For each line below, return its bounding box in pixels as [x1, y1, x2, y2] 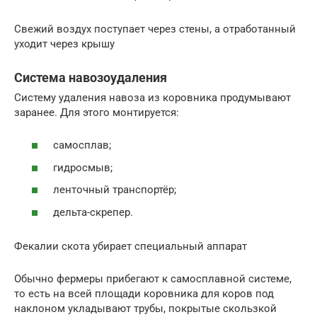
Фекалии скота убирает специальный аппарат [14, 239, 247, 253]
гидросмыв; [53, 161, 113, 174]
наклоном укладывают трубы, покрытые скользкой [14, 301, 277, 315]
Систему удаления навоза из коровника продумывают [14, 91, 291, 104]
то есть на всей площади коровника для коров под [14, 287, 274, 300]
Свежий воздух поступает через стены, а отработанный [14, 22, 296, 35]
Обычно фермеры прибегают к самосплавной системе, [14, 272, 292, 285]
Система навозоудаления [14, 69, 167, 85]
